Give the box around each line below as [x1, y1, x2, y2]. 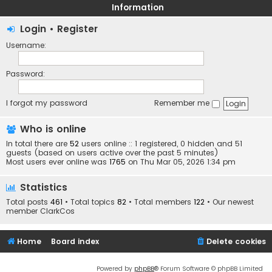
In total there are [6, 138, 70, 149]
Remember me [154, 98, 212, 109]
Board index [51, 236, 100, 247]
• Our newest [205, 197, 254, 208]
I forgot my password [6, 98, 87, 109]
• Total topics [63, 197, 117, 208]
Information [111, 2, 164, 13]
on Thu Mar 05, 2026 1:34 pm [126, 157, 236, 168]
